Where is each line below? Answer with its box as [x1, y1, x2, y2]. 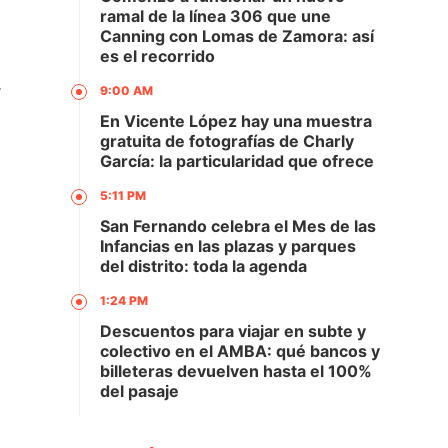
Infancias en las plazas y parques [100, 236, 356, 256]
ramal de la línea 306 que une [100, 6, 331, 26]
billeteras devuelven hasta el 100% [100, 361, 372, 381]
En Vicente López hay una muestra [100, 111, 372, 131]
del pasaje [100, 381, 179, 401]
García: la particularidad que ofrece [100, 151, 374, 171]
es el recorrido [100, 46, 215, 66]
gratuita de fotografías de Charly [100, 131, 354, 151]
